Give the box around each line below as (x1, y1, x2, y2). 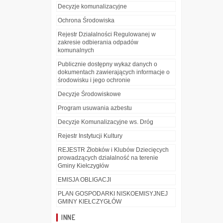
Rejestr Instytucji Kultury (58, 132, 122, 140)
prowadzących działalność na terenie (58, 154, 158, 162)
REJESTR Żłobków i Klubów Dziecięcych (58, 146, 169, 154)
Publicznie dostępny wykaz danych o (58, 61, 157, 68)
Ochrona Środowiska (58, 17, 114, 24)
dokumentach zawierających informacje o (58, 69, 170, 76)
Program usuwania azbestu (58, 105, 132, 112)
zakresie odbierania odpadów (58, 39, 138, 46)
